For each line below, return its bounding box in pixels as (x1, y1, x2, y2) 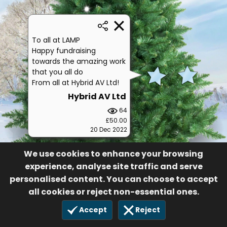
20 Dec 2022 (90, 125, 127, 134)
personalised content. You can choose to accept (9, 173, 218, 185)
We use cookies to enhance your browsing (24, 147, 203, 160)
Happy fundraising (32, 45, 96, 56)
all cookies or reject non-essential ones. (28, 185, 199, 198)
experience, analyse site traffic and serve (24, 160, 203, 172)
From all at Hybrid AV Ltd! (32, 77, 119, 88)
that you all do (32, 66, 83, 77)
